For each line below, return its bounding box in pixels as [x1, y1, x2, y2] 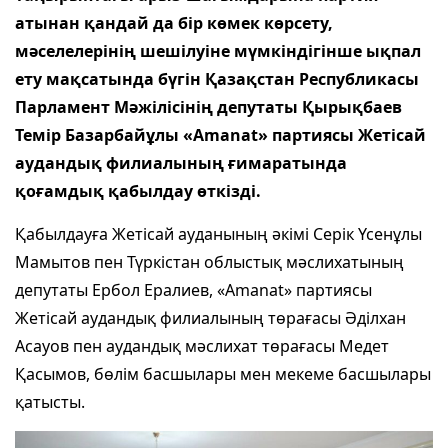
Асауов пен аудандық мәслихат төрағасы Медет [15, 334, 389, 357]
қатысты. [15, 390, 85, 413]
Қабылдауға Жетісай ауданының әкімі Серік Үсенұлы [15, 222, 422, 245]
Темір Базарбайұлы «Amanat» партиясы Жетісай [15, 123, 426, 146]
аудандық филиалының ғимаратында [15, 151, 347, 174]
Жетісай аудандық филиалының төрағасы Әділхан [15, 306, 406, 329]
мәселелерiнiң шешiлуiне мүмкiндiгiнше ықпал [15, 39, 421, 62]
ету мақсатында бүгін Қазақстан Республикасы [15, 67, 419, 90]
